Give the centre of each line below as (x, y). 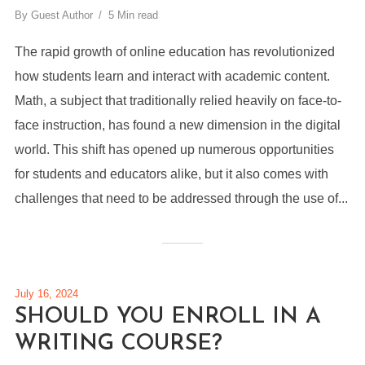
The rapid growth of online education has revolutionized (174, 52)
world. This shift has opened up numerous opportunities (174, 150)
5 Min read (133, 15)
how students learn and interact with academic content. (172, 76)
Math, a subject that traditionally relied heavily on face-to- (178, 101)
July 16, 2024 (46, 294)
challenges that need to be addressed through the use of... (181, 198)
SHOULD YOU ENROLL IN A (167, 317)
